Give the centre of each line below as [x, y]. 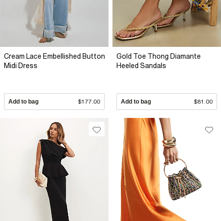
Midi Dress [21, 66]
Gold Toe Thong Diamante [159, 56]
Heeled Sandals [141, 66]
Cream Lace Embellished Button [55, 56]
